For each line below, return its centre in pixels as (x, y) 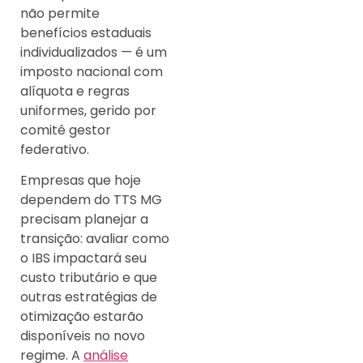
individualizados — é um (94, 52)
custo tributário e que (89, 278)
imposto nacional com (92, 72)
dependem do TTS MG (91, 200)
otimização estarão (82, 317)
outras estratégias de (89, 297)
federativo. (55, 149)
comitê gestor (66, 130)
